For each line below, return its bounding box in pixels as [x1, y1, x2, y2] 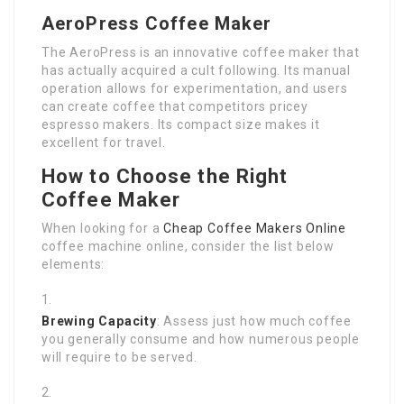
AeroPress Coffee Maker [41, 13, 272, 35]
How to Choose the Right [41, 165, 289, 188]
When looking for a [41, 221, 164, 236]
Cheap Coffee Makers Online [163, 221, 347, 236]
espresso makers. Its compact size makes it [41, 117, 320, 133]
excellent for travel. [41, 135, 166, 151]
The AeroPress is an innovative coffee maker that [41, 45, 360, 60]
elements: [41, 257, 106, 272]
